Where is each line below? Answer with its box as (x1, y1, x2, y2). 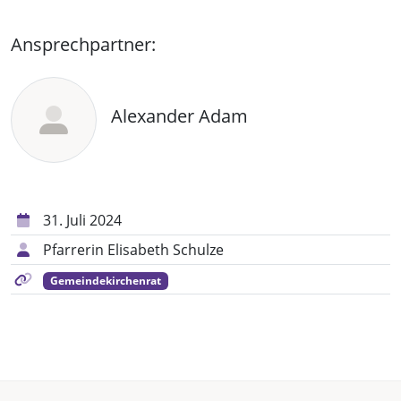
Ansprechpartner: (11, 32, 156, 56)
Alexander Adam (111, 104, 248, 128)
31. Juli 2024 (43, 210, 122, 230)
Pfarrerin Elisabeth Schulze (43, 240, 224, 260)
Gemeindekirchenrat (49, 273, 161, 288)
